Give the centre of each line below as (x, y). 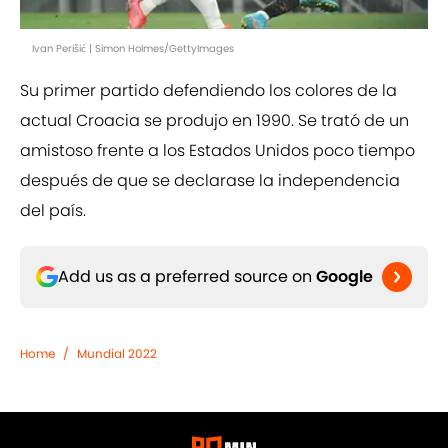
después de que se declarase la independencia (210, 181)
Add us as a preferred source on (187, 277)
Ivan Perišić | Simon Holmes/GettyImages (133, 49)
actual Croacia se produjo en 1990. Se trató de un (214, 121)
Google (344, 277)
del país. (53, 211)
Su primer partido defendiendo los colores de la (208, 91)
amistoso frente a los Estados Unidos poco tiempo (217, 151)
